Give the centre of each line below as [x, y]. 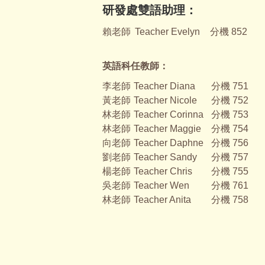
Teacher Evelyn [167, 31]
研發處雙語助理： [149, 10]
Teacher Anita [162, 199]
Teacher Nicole [165, 100]
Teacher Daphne [168, 143]
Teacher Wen [161, 185]
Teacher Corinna [168, 114]
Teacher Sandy [165, 157]
